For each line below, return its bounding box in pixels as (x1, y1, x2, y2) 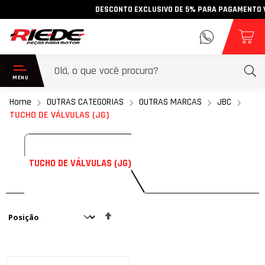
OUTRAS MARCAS (139, 96, 202, 108)
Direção (116, 216, 140, 227)
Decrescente (116, 227, 157, 237)
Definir (116, 206, 137, 216)
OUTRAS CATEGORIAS (47, 96, 124, 108)
